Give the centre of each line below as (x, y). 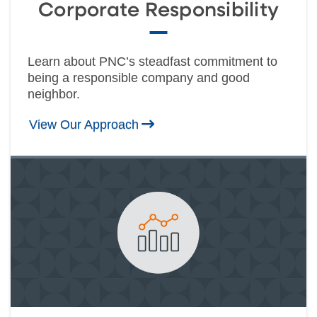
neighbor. (54, 94)
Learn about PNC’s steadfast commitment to (152, 62)
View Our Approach (84, 125)
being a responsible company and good (139, 78)
